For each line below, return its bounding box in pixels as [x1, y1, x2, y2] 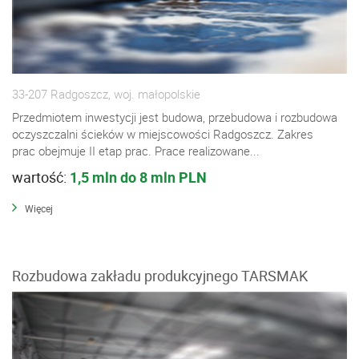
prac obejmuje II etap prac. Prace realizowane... [12, 142, 260, 159]
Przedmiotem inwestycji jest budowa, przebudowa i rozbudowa [12, 108, 337, 125]
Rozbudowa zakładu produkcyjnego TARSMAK [12, 266, 308, 286]
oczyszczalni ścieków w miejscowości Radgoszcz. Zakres [12, 125, 313, 142]
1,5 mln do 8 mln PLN [70, 167, 207, 187]
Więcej [25, 201, 53, 215]
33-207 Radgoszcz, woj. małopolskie [12, 85, 200, 102]
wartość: [12, 167, 70, 187]
